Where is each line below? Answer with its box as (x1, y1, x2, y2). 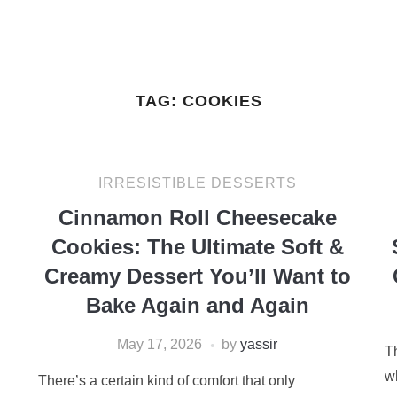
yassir (240, 337, 278, 352)
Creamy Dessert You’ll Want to (43, 264, 351, 288)
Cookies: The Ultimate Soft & (51, 235, 344, 259)
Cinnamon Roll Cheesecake (58, 206, 337, 230)
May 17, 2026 (117, 337, 203, 352)
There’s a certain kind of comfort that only (37, 373, 295, 388)
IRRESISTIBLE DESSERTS (97, 175, 297, 191)
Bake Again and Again (85, 293, 309, 317)
